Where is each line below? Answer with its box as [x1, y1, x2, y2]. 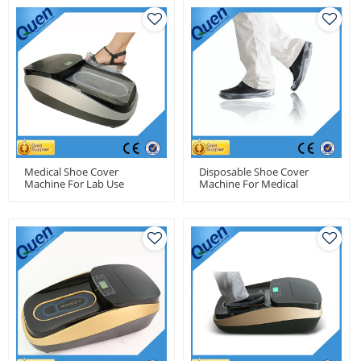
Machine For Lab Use [24, 176, 124, 191]
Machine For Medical [199, 176, 298, 191]
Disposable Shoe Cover [199, 164, 309, 179]
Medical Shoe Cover [24, 164, 118, 179]
